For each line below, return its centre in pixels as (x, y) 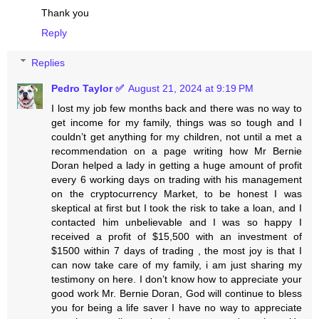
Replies (48, 62)
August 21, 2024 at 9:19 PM (191, 88)
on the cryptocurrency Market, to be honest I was (177, 193)
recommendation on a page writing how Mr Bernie (177, 151)
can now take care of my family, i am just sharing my (177, 265)
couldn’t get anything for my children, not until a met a (177, 136)
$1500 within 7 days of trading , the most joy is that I (177, 250)
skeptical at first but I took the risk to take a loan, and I (177, 208)
